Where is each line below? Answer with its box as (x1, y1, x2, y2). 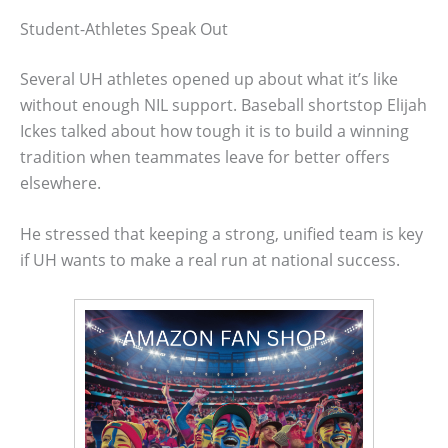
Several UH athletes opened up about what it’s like (20, 67, 398, 90)
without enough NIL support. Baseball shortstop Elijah (20, 93, 427, 116)
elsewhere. (20, 171, 101, 194)
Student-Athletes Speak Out (20, 17, 228, 40)
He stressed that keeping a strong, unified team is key (20, 223, 423, 246)
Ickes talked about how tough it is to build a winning (20, 119, 409, 142)
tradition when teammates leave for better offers (20, 145, 390, 168)
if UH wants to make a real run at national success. (20, 249, 400, 272)
